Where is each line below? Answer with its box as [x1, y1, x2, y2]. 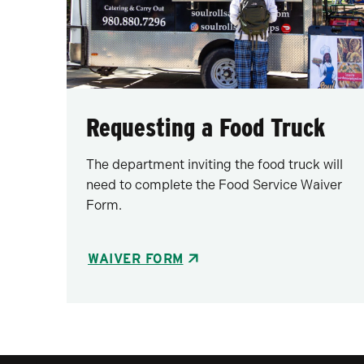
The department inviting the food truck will [86, 156, 344, 172]
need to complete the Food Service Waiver [86, 176, 343, 193]
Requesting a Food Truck [86, 111, 326, 142]
